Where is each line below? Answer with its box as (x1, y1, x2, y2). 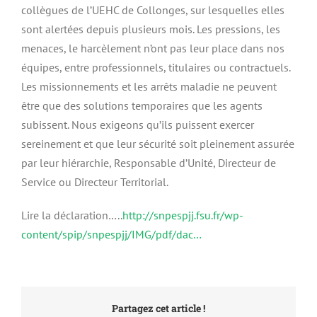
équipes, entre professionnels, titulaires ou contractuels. (21, 60, 290, 74)
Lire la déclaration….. (21, 208, 122, 222)
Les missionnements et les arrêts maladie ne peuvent (21, 79, 277, 93)
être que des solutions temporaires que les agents (21, 98, 263, 113)
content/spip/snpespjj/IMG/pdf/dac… (21, 227, 202, 241)
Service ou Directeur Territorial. (21, 175, 168, 189)
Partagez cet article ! (112, 301, 205, 316)
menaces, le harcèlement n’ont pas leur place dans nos (21, 41, 284, 55)
